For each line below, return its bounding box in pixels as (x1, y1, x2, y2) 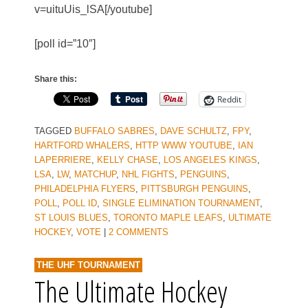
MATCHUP (74, 169, 116, 180)
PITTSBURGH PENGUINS (141, 184, 248, 195)
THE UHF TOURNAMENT (36, 260, 140, 271)
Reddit (217, 93, 241, 106)
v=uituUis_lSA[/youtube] (34, 3, 152, 16)
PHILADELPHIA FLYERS (34, 184, 135, 195)
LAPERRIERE (34, 155, 91, 166)
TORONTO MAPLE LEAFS (113, 212, 223, 223)
